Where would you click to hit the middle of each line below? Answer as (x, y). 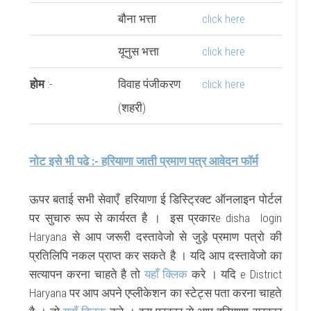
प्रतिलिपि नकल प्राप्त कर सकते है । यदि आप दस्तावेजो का (155, 255)
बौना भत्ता (137, 18)
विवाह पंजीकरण (149, 84)
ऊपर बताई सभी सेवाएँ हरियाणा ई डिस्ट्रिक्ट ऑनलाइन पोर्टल (155, 199)
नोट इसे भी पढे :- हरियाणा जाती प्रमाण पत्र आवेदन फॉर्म (144, 161)
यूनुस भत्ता (138, 51)
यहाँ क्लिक (166, 274)
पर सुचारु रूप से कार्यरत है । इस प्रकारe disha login (155, 218)
